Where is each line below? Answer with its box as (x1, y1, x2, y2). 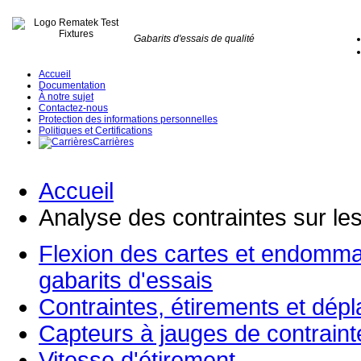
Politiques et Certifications (39, 125, 152, 136)
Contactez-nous (39, 102, 108, 114)
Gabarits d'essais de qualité (134, 33, 255, 44)
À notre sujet (39, 91, 93, 102)
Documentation (39, 80, 106, 91)
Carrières (93, 136, 134, 147)
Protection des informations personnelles (39, 114, 218, 125)
